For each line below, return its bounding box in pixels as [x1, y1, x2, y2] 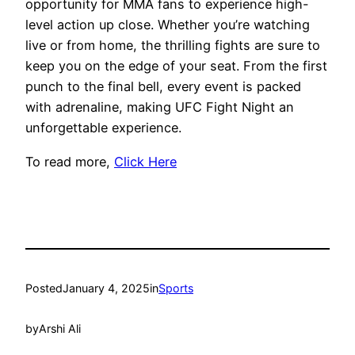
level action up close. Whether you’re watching [25, 17, 310, 33]
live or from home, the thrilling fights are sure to [25, 37, 320, 54]
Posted [25, 281, 63, 296]
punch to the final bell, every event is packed [25, 78, 301, 95]
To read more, [25, 153, 114, 170]
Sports [158, 281, 193, 296]
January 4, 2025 [63, 281, 150, 296]
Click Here [114, 153, 177, 170]
